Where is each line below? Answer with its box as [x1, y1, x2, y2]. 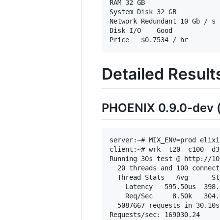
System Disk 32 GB [110, 7, 153, 16]
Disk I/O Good [110, 26, 141, 34]
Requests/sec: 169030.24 [110, 210, 200, 219]
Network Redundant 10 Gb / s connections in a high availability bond [110, 17, 137, 25]
